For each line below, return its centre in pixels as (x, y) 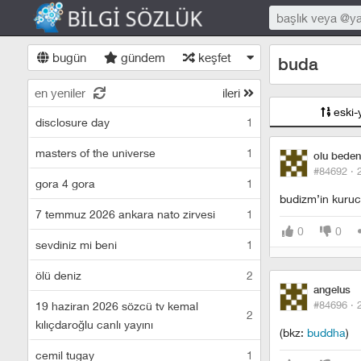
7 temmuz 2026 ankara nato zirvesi (125, 214)
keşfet (213, 57)
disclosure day (73, 122)
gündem (141, 57)
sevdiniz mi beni (76, 245)
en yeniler (60, 93)
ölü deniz (58, 275)
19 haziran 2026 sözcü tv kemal (117, 306)
